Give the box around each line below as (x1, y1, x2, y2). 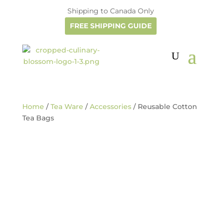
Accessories (89, 102, 131, 111)
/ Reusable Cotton (131, 102, 197, 111)
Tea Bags (22, 113, 54, 122)
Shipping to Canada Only (67, 6, 155, 15)
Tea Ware (50, 102, 83, 111)
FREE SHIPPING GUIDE (70, 21, 152, 30)
